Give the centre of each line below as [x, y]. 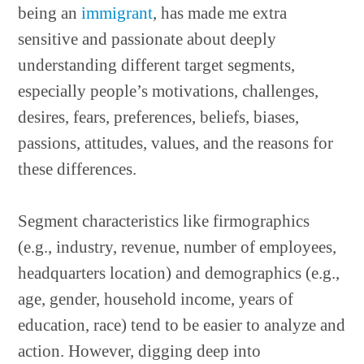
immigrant [117, 13]
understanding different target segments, [157, 65]
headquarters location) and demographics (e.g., [179, 273]
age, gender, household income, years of [156, 299]
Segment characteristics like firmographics [164, 221]
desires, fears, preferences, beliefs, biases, [159, 117]
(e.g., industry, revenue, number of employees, [178, 247]
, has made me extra [220, 13]
